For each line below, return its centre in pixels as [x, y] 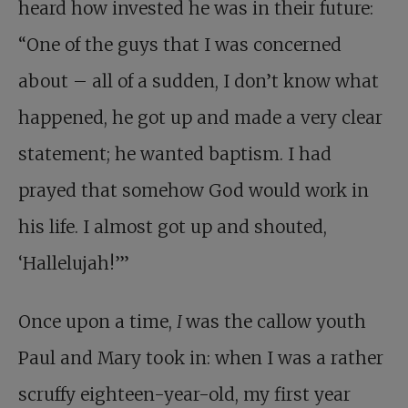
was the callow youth [276, 321]
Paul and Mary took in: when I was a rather [201, 357]
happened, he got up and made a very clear [200, 117]
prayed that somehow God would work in [194, 190]
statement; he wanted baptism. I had [175, 153]
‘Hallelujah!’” [74, 263]
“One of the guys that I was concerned [180, 44]
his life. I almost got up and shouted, [173, 226]
